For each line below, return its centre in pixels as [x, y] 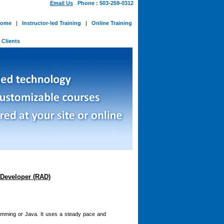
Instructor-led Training [51, 23]
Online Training [112, 23]
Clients [12, 41]
